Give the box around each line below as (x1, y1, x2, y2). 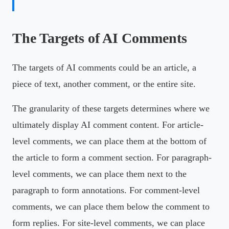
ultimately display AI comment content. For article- (12, 119, 203, 130)
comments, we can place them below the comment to (12, 201, 210, 212)
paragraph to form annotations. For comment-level (12, 185, 200, 195)
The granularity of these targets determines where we (12, 103, 210, 113)
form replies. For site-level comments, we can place (12, 217, 205, 228)
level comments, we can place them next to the (12, 168, 187, 179)
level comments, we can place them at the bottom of (12, 135, 207, 146)
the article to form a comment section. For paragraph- (12, 152, 212, 163)
